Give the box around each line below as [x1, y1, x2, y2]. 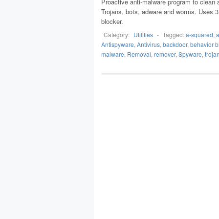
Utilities [133, 30, 153, 39]
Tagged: [163, 30, 186, 39]
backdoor [163, 40, 187, 48]
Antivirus [137, 40, 160, 48]
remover [154, 50, 175, 58]
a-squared [186, 30, 213, 39]
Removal [127, 50, 151, 58]
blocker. [101, 17, 123, 26]
